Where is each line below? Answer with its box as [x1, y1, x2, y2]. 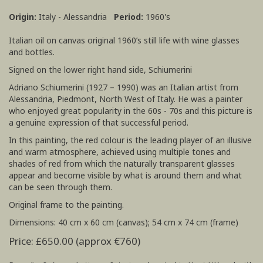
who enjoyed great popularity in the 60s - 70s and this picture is [9, 105, 252, 116]
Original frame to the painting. [9, 199, 124, 210]
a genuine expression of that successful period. [9, 117, 188, 128]
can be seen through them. [9, 181, 112, 193]
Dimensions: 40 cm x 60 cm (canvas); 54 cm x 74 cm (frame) [9, 217, 238, 228]
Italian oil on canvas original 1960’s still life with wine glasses [9, 35, 240, 46]
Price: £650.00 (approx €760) [9, 234, 140, 248]
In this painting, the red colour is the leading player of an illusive [9, 134, 252, 146]
